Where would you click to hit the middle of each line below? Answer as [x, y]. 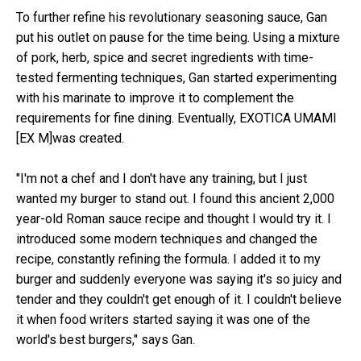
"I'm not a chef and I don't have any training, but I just [162, 178]
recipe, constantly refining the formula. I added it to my [168, 259]
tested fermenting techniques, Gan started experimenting [176, 77]
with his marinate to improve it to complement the [155, 98]
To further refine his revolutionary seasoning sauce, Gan [172, 17]
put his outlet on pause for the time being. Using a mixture [178, 37]
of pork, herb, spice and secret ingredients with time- [165, 57]
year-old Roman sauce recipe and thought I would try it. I [174, 218]
